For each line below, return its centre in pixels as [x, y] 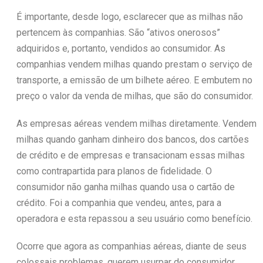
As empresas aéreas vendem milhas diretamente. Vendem [136, 123]
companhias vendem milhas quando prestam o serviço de [134, 64]
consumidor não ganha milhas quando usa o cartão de [125, 187]
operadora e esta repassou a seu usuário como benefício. [134, 218]
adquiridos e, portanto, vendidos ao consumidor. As [121, 48]
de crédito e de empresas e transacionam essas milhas [130, 155]
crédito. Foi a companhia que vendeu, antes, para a [119, 203]
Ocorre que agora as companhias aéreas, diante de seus [131, 246]
